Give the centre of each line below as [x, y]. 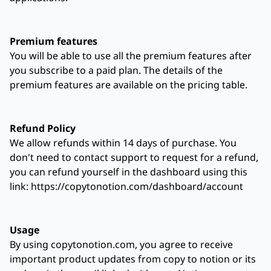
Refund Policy [43, 128]
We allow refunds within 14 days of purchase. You [123, 143]
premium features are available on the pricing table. [129, 85]
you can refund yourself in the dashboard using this [129, 172]
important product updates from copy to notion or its [133, 259]
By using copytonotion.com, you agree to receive [121, 244]
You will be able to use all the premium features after [131, 56]
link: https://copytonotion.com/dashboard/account [126, 186]
